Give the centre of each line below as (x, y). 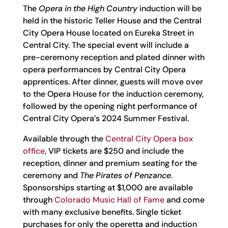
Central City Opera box (149, 139)
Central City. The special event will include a (106, 45)
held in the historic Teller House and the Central (112, 21)
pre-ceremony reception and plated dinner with (113, 57)
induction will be (169, 8)
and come (184, 200)
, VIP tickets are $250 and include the (114, 151)
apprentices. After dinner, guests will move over (113, 82)
